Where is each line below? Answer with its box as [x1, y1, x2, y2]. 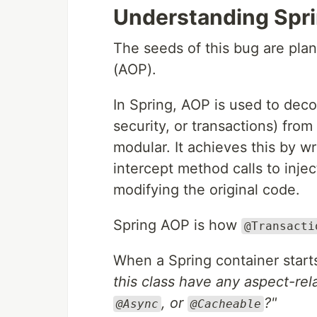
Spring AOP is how [113, 217, 241, 234]
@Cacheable [190, 297, 261, 311]
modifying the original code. [113, 181, 300, 198]
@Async [116, 297, 158, 311]
